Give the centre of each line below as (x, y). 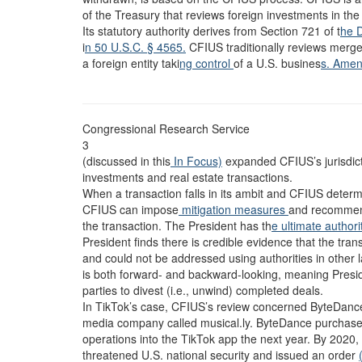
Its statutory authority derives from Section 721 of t (211, 31)
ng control (206, 63)
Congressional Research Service (166, 128)
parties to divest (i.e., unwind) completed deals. (203, 290)
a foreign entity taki (131, 63)
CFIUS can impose (130, 209)
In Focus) (196, 161)
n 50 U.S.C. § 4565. (135, 47)
